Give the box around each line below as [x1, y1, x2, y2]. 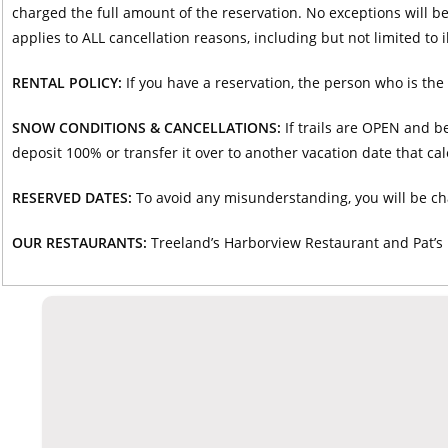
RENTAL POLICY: [11, 72, 122, 92]
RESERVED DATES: [11, 187, 136, 207]
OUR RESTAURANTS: [11, 232, 147, 252]
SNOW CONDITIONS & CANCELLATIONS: [11, 117, 281, 137]
